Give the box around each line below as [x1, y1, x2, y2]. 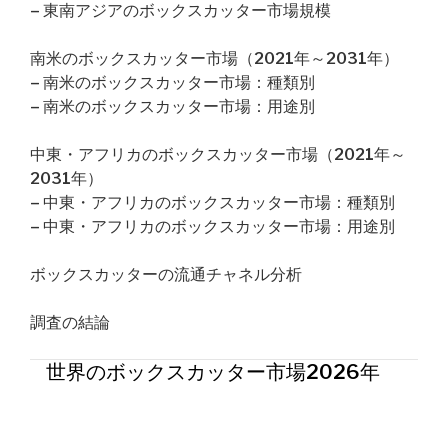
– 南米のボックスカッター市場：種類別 [30, 73, 315, 92]
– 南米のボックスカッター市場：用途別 [30, 97, 315, 116]
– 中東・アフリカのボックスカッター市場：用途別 [30, 217, 395, 236]
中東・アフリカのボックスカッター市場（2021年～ [30, 145, 406, 164]
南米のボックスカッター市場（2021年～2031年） [30, 49, 399, 68]
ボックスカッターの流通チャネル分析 [30, 265, 302, 284]
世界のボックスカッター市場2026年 [46, 360, 380, 384]
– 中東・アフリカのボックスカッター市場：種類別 [30, 193, 395, 212]
